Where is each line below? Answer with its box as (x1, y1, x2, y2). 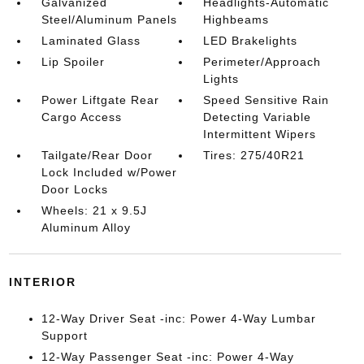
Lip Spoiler (41, 55, 105, 68)
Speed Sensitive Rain (203, 93, 330, 106)
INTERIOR (8, 275, 76, 288)
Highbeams (203, 13, 270, 26)
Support (41, 329, 88, 342)
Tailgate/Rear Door (41, 149, 153, 162)
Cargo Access (41, 110, 122, 123)
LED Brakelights (203, 34, 298, 47)
